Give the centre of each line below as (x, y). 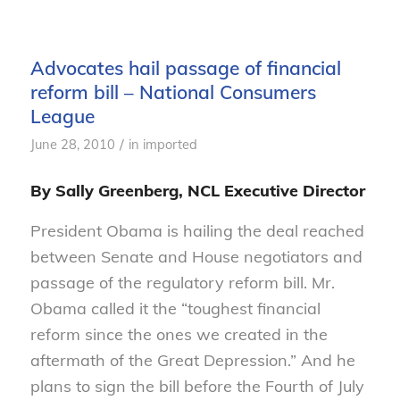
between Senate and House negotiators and (196, 256)
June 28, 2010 (72, 145)
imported (170, 145)
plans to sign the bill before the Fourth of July (197, 386)
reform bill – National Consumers (173, 92)
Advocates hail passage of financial (185, 68)
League (62, 117)
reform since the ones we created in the (179, 334)
